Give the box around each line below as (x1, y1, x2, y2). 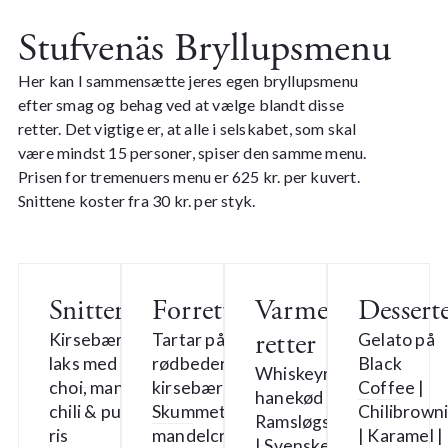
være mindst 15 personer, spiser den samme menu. (17, 142, 367, 162)
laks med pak (48, 352, 150, 374)
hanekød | (255, 386, 333, 408)
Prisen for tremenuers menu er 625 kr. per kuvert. (17, 166, 360, 186)
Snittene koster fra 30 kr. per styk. (17, 190, 256, 210)
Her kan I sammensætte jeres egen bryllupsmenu (17, 70, 358, 90)
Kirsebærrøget (48, 328, 169, 350)
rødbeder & (151, 352, 244, 374)
